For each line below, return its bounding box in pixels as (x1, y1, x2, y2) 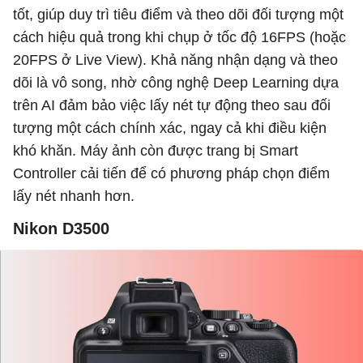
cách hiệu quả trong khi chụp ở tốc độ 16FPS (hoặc (13, 28, 346, 45)
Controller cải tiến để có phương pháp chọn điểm (13, 164, 330, 181)
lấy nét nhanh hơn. (13, 187, 135, 204)
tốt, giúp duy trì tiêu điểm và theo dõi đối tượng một (13, 6, 344, 23)
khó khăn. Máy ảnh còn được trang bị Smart (13, 142, 298, 159)
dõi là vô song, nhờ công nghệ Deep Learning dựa (13, 74, 339, 91)
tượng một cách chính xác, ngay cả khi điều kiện (13, 119, 327, 136)
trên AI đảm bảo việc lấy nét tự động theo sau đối (13, 96, 331, 113)
